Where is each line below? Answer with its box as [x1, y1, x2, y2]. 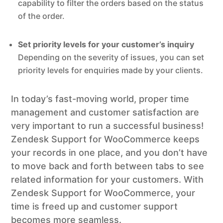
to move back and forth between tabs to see [11, 161, 205, 172]
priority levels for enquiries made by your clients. [18, 65, 204, 76]
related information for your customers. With [11, 174, 204, 185]
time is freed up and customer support [11, 201, 178, 212]
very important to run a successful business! [11, 120, 204, 131]
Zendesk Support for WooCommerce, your [11, 188, 196, 199]
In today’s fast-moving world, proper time [11, 94, 190, 105]
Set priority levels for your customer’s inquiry [18, 39, 195, 50]
